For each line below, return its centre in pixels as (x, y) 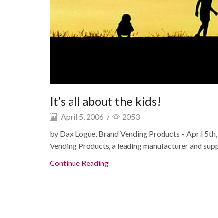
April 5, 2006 (82, 116)
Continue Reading (79, 163)
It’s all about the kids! (105, 101)
